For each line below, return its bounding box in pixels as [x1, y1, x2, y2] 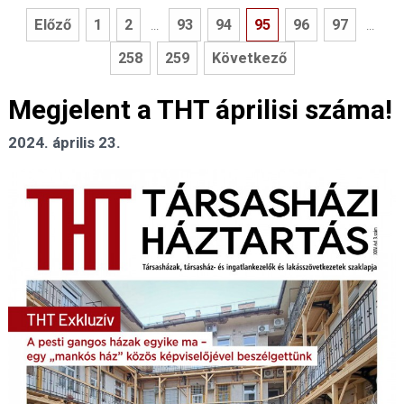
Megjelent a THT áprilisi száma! [8, 94, 392, 126]
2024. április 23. [8, 133, 121, 152]
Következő [211, 50, 287, 68]
